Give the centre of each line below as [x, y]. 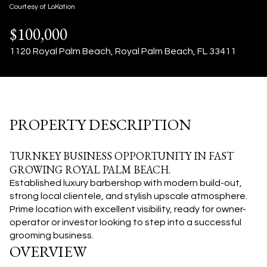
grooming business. [52, 235]
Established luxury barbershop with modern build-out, [126, 183]
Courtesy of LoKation [42, 7]
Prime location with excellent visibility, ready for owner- [128, 209]
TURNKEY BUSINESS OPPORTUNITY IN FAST [122, 156]
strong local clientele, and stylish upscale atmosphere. [128, 196]
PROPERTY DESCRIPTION [100, 125]
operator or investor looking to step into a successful [125, 222]
